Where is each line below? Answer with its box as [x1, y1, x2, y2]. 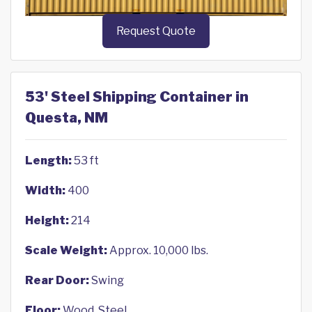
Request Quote [116, 24, 196, 38]
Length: [25, 154, 72, 168]
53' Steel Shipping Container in [25, 88, 249, 106]
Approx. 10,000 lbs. [107, 244, 208, 258]
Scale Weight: [25, 244, 107, 258]
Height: [25, 214, 69, 228]
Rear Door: [25, 274, 89, 288]
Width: [25, 184, 65, 198]
